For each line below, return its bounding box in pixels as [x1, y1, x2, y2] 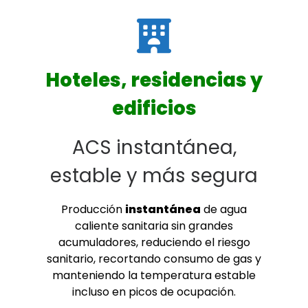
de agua [201, 201, 247, 218]
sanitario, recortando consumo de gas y [47, 251, 261, 267]
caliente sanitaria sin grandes [75, 218, 233, 234]
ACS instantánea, [71, 134, 236, 162]
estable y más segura [50, 162, 258, 190]
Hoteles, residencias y [45, 66, 263, 93]
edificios [111, 94, 197, 122]
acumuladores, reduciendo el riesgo [58, 234, 250, 251]
